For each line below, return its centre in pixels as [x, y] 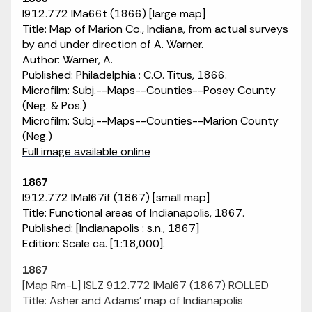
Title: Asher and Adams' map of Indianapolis [133, 301]
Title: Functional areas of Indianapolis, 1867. [133, 213]
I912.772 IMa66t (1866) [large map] [114, 14]
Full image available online [86, 151]
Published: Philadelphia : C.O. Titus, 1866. [125, 75]
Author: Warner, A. [68, 60]
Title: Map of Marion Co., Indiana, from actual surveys [155, 29]
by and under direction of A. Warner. [113, 44]
